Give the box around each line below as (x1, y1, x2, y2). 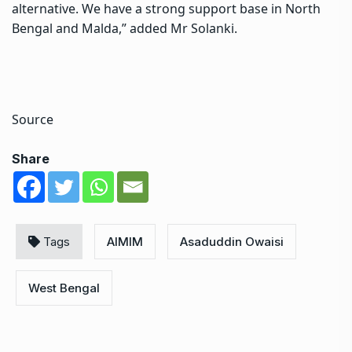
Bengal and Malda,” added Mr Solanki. (12, 19, 240, 37)
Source (12, 110, 53, 128)
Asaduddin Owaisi (180, 233, 284, 249)
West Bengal (28, 280, 100, 295)
